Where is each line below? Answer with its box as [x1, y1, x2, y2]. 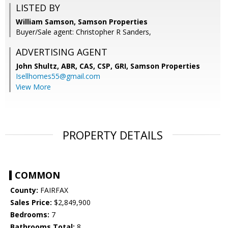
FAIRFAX [38, 185, 68, 195]
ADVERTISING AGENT [16, 46, 107, 59]
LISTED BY [16, 2, 60, 14]
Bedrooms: [10, 210, 49, 220]
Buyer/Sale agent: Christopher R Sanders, [16, 27, 151, 37]
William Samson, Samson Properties [16, 17, 148, 27]
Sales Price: [10, 197, 52, 208]
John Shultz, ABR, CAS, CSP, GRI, [16, 61, 130, 71]
